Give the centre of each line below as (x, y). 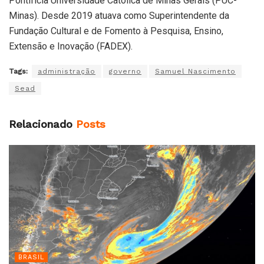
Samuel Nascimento (195, 72)
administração (67, 72)
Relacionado (41, 124)
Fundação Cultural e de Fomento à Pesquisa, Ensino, (116, 31)
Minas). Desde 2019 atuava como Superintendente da (119, 16)
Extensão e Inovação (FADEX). (71, 47)
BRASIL (31, 258)
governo (125, 72)
